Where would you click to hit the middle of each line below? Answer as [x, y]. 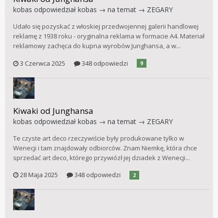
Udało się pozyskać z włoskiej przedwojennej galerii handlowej [106, 27]
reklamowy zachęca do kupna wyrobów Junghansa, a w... [97, 46]
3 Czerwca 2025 [43, 63]
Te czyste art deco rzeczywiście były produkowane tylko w [99, 138]
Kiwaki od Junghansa [53, 110]
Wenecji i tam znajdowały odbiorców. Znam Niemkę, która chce [105, 148]
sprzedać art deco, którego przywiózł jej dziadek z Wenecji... [101, 157]
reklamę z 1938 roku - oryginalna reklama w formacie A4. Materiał [109, 36]
